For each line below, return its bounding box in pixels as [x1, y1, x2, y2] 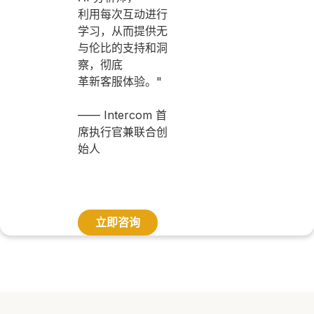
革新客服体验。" [78, 74, 162, 88]
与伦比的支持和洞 [78, 41, 168, 55]
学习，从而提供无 [78, 24, 168, 38]
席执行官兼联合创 [78, 125, 168, 139]
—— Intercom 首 [78, 108, 167, 122]
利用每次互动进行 [78, 7, 168, 21]
